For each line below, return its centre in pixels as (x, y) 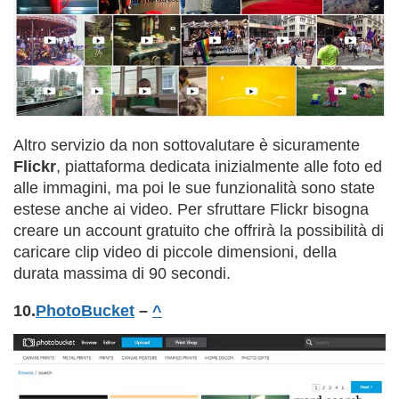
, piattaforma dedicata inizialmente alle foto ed (219, 166)
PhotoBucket (85, 310)
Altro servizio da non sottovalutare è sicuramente (187, 145)
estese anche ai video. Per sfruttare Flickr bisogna (191, 209)
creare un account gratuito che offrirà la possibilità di (199, 230)
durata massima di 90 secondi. (122, 273)
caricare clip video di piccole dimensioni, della (175, 252)
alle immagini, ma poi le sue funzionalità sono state (194, 187)
